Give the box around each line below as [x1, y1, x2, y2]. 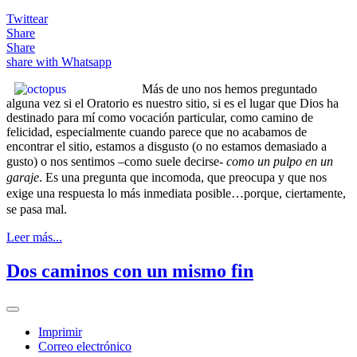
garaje [6, 170, 39, 184]
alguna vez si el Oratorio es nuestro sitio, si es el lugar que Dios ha [6, 96, 339, 110]
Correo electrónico [38, 339, 131, 353]
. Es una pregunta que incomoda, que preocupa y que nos [39, 170, 327, 184]
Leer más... [6, 229, 62, 244]
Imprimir [38, 324, 82, 339]
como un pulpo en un [226, 154, 333, 168]
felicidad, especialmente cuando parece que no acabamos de [6, 124, 307, 139]
